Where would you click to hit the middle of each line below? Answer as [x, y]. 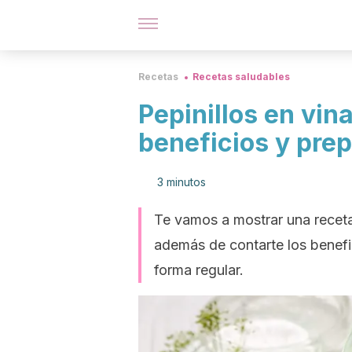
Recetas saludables [241, 77]
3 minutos [181, 182]
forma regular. [199, 270]
